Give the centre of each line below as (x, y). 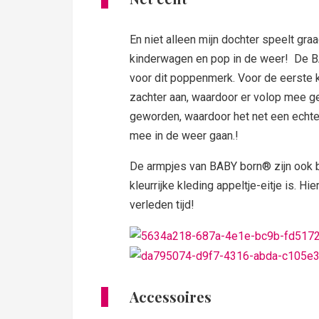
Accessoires (171, 297)
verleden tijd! (163, 204)
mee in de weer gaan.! (184, 135)
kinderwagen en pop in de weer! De (219, 58)
